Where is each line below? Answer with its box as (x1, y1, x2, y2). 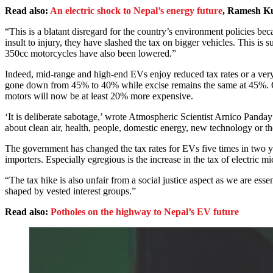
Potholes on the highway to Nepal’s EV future (51, 207, 239, 218)
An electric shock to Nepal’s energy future (50, 5, 222, 16)
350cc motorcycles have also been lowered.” (5, 48, 179, 59)
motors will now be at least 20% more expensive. (5, 91, 196, 102)
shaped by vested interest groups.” (5, 186, 136, 197)
